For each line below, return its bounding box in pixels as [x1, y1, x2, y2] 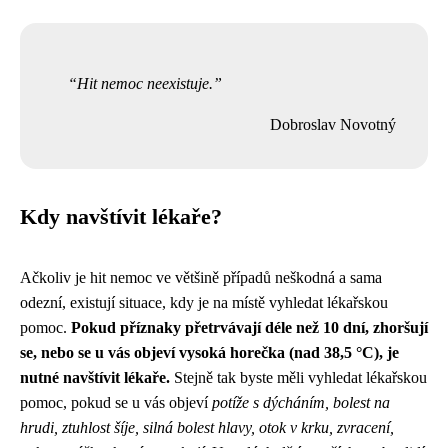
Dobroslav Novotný [270, 116, 396, 133]
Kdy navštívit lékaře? [20, 205, 222, 229]
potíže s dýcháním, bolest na [212, 394, 390, 411]
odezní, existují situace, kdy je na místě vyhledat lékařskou [20, 294, 388, 311]
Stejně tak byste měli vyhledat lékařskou [170, 369, 427, 386]
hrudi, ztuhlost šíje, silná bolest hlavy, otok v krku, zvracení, [20, 419, 394, 436]
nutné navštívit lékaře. [20, 369, 170, 386]
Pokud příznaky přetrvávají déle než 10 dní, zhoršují [71, 319, 428, 336]
